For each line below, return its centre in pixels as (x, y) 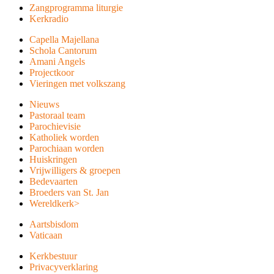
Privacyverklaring (64, 267)
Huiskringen (53, 159)
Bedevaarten (54, 181)
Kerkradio (49, 19)
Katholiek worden (64, 137)
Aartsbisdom (54, 224)
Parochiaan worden (67, 148)
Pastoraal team (57, 115)
